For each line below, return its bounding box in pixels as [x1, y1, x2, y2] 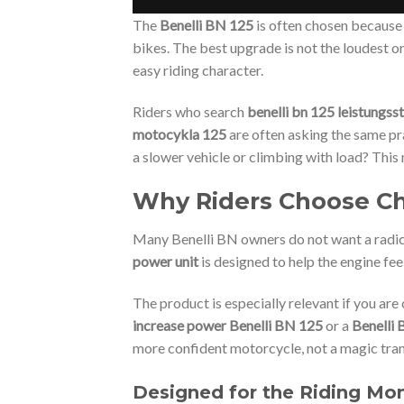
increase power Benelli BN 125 [133, 317, 323, 335]
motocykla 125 [133, 124, 226, 142]
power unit [133, 252, 198, 271]
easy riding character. [133, 60, 263, 78]
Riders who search [133, 102, 247, 120]
